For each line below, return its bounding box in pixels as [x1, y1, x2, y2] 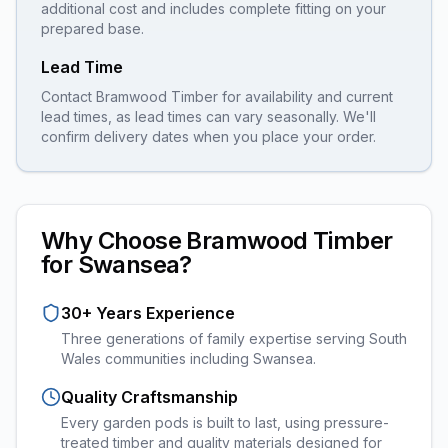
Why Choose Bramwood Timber [41, 226, 393, 255]
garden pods [103, 414, 189, 431]
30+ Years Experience [61, 303, 235, 323]
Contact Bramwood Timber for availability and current [41, 88, 393, 105]
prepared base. [41, 20, 144, 37]
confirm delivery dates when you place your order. [41, 128, 376, 145]
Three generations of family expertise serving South [61, 330, 407, 347]
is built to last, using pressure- [189, 414, 389, 431]
